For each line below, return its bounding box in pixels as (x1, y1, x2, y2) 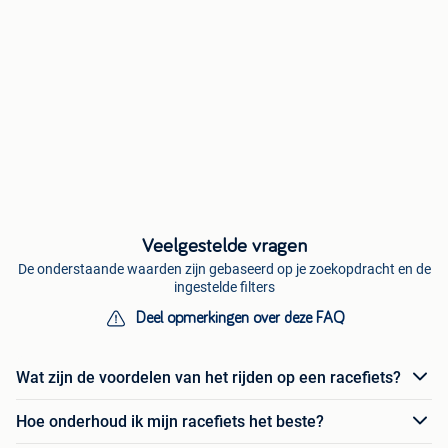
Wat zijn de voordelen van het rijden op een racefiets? (16, 367, 401, 387)
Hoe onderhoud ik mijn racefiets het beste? (16, 411, 324, 431)
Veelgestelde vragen (141, 236, 307, 257)
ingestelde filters (173, 279, 275, 296)
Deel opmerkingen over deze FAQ (135, 310, 345, 327)
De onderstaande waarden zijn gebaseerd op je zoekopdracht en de (17, 261, 431, 278)
